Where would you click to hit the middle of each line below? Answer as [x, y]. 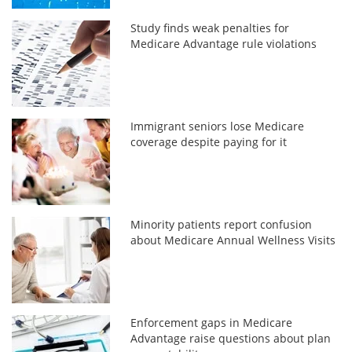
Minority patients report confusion [222, 224]
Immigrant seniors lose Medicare [218, 126]
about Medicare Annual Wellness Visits [233, 240]
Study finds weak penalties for [210, 27]
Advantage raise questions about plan [231, 338]
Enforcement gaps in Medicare [212, 322]
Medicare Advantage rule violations [224, 43]
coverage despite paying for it [209, 141]
